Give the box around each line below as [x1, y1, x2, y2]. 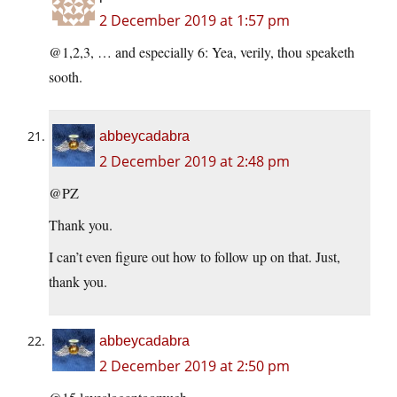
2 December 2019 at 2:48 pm [99, 152, 290, 172]
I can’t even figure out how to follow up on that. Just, [49, 247, 340, 267]
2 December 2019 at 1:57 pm [99, 11, 290, 31]
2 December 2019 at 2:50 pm [99, 356, 290, 377]
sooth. [49, 67, 82, 87]
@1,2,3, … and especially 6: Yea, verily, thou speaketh [49, 43, 354, 62]
